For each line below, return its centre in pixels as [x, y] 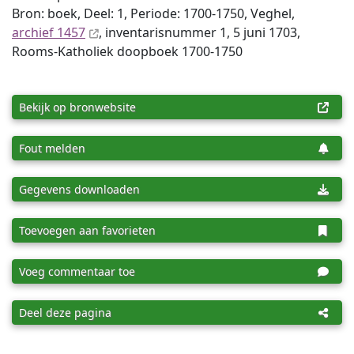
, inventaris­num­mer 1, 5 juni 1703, [200, 32]
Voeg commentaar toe [77, 271]
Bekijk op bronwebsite [77, 107]
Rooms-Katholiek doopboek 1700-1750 [127, 51]
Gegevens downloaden [79, 189]
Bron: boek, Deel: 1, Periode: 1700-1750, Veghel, [153, 13]
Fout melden [52, 148]
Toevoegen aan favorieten [87, 230]
